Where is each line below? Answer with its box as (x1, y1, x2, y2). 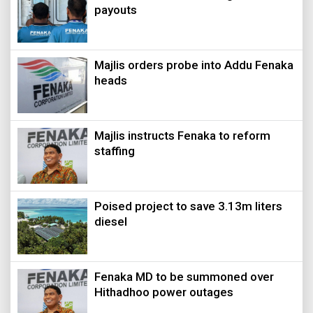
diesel (94, 214, 127, 228)
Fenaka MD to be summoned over (94, 269, 274, 284)
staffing (94, 143, 135, 158)
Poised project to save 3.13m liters (94, 198, 282, 213)
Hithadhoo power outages (94, 284, 233, 299)
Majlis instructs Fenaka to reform (94, 128, 270, 143)
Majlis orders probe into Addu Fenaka (94, 57, 293, 72)
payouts (94, 2, 137, 17)
